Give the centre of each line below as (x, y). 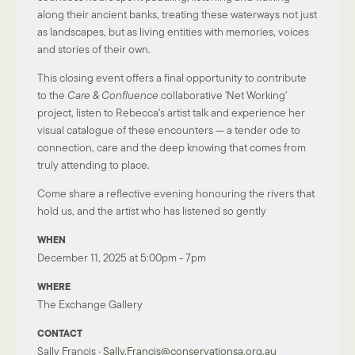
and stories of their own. (94, 50)
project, (57, 113)
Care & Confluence (113, 95)
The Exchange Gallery (90, 305)
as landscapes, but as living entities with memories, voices (174, 32)
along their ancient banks (97, 15)
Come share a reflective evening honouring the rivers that (176, 194)
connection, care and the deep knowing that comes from (172, 148)
